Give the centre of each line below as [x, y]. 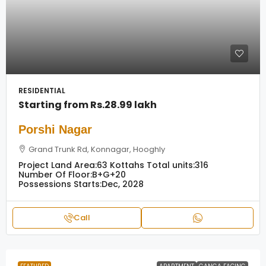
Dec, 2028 [123, 184]
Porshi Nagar [55, 129]
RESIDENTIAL [42, 91]
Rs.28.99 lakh [123, 105]
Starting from [54, 105]
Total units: [171, 165]
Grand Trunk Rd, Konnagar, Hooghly [97, 149]
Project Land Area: [58, 165]
